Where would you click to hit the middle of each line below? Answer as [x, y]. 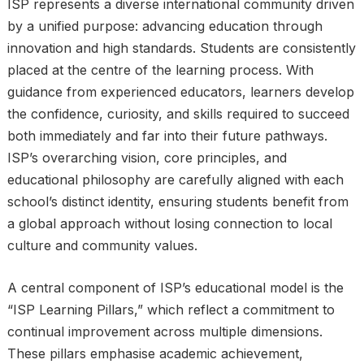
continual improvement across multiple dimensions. [165, 331]
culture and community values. [102, 245]
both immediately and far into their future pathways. [167, 136]
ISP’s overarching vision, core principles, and [147, 158]
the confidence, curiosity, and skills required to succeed [178, 114]
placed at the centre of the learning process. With [160, 70]
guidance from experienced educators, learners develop [180, 92]
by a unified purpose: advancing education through [165, 26]
